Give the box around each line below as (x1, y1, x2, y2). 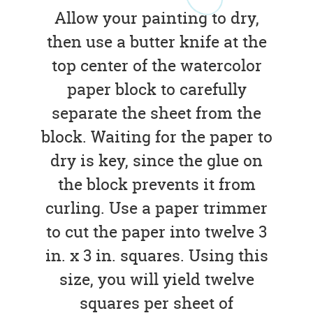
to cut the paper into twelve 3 (46, 220, 267, 242)
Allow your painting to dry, (54, 6, 259, 29)
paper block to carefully (66, 78, 247, 100)
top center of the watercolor (51, 54, 262, 76)
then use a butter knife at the (46, 30, 267, 52)
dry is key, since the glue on (50, 149, 263, 171)
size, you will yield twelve (59, 268, 254, 290)
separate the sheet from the (52, 101, 261, 124)
